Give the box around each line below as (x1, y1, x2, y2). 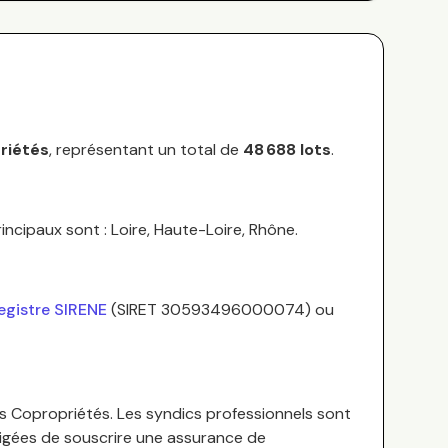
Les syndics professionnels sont (113, 403, 351, 424)
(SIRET (111, 299, 161, 320)
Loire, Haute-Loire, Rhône (111, 219, 295, 240)
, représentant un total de (49, 139, 239, 160)
